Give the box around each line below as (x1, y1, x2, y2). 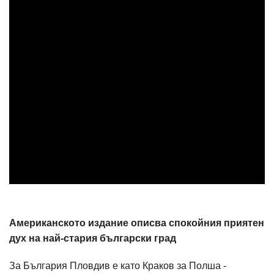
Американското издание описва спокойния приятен (9, 218, 264, 229)
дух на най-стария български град (9, 233, 176, 244)
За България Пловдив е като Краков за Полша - (9, 261, 226, 272)
